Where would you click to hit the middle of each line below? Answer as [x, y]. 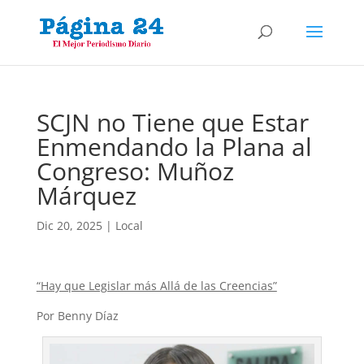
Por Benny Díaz [77, 316]
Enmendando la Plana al [174, 147]
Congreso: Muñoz [135, 171]
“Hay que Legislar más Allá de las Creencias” [156, 286]
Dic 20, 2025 [69, 225]
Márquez [86, 195]
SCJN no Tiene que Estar [172, 122]
